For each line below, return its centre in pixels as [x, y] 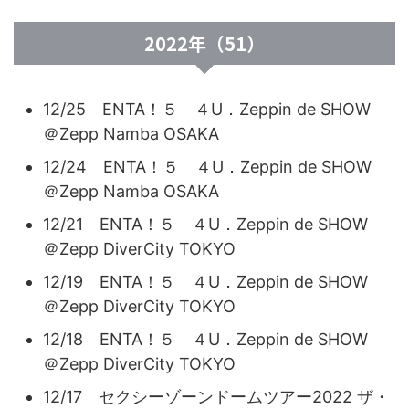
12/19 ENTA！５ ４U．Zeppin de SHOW [214, 281]
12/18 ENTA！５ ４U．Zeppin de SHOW [214, 339]
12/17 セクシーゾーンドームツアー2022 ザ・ [216, 396]
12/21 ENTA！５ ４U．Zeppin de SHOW [214, 224]
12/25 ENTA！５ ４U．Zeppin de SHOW [215, 109]
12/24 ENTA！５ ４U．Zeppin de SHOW [215, 166]
